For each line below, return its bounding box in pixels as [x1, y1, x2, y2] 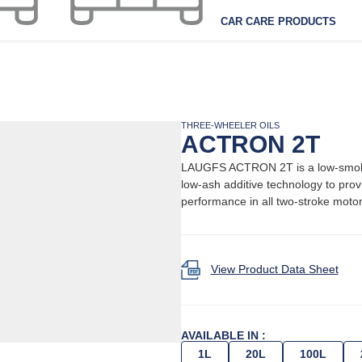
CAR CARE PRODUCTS [221, 15, 337, 27]
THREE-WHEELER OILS [181, 120, 280, 130]
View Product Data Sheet [210, 263, 339, 276]
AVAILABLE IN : [181, 328, 266, 342]
